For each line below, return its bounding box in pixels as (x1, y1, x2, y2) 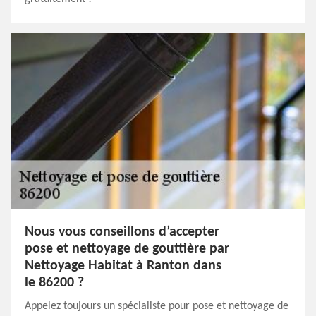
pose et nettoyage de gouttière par (25, 242, 229, 256)
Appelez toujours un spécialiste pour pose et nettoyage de (25, 300, 288, 312)
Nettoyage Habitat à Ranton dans (25, 259, 221, 273)
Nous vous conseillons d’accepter (25, 225, 219, 239)
